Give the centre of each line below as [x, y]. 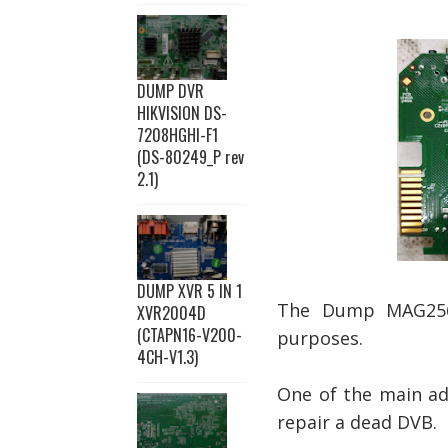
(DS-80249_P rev [190, 157]
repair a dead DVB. [357, 422]
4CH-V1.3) [167, 357]
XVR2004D [171, 313]
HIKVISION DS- [182, 113]
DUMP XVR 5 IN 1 [189, 291]
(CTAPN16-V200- [189, 335]
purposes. [320, 338]
